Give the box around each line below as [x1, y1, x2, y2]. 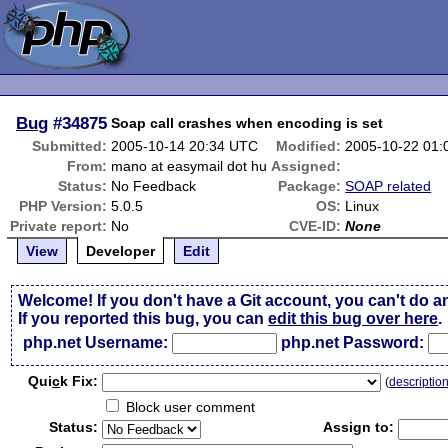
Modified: [276, 138, 342, 154]
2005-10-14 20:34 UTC [111, 138, 259, 154]
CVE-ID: [289, 218, 342, 234]
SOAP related [345, 178, 432, 194]
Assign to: [323, 419, 395, 435]
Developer [86, 243, 156, 259]
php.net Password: [281, 334, 425, 351]
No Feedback [111, 178, 197, 194]
